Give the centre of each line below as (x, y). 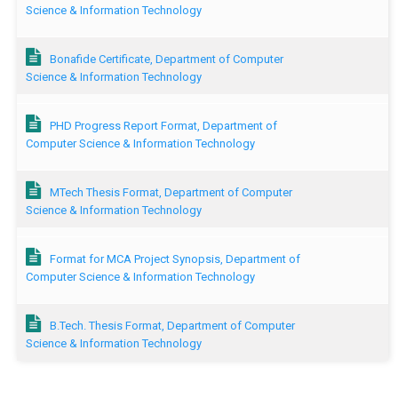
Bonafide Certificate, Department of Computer (166, 60)
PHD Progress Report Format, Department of (163, 126)
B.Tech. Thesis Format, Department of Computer (172, 326)
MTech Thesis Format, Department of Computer (171, 193)
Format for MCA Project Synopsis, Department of (175, 259)
